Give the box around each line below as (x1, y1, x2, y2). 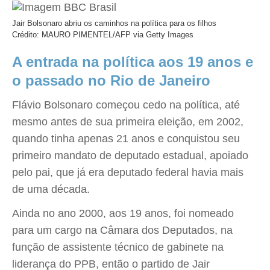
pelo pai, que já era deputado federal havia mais (12, 166, 243, 178)
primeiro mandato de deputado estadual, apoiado (12, 149, 248, 162)
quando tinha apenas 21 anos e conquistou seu (12, 133, 240, 145)
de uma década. (12, 183, 90, 195)
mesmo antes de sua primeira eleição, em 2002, (12, 116, 243, 128)
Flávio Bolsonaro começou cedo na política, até (12, 99, 240, 111)
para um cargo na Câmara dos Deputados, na (12, 224, 233, 236)
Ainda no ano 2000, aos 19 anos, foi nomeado (12, 207, 234, 219)
